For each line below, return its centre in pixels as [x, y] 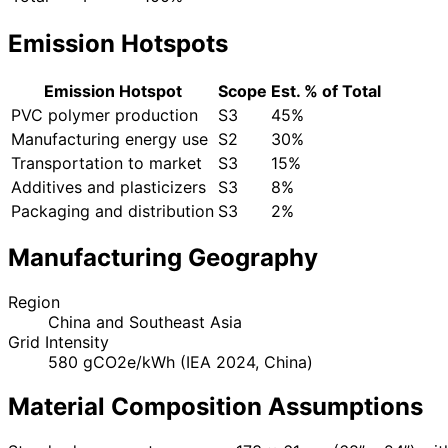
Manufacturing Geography [163, 258]
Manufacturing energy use [109, 138]
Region [34, 302]
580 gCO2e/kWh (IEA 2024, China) [180, 362]
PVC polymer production [104, 114]
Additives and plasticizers [108, 186]
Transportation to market [106, 162]
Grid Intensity [58, 342]
